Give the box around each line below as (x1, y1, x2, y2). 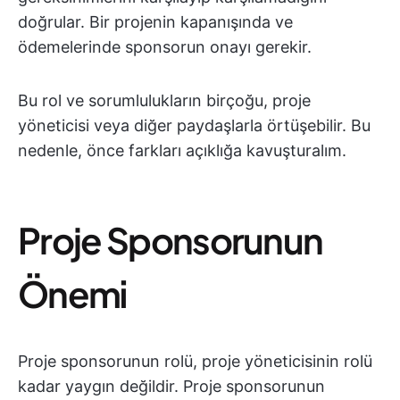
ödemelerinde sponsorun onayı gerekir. (18, 37, 312, 57)
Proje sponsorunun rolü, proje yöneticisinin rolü (18, 352, 372, 371)
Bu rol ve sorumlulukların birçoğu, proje (18, 91, 311, 111)
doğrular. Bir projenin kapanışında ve (18, 12, 293, 32)
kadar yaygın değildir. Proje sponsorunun (18, 377, 325, 396)
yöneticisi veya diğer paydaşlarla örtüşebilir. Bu (18, 116, 371, 136)
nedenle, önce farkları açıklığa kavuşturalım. (18, 141, 346, 161)
